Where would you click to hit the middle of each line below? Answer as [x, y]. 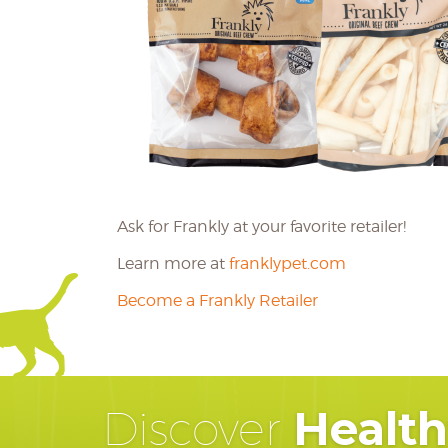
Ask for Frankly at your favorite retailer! [261, 226]
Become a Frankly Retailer [217, 300]
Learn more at [173, 263]
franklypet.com [287, 263]
